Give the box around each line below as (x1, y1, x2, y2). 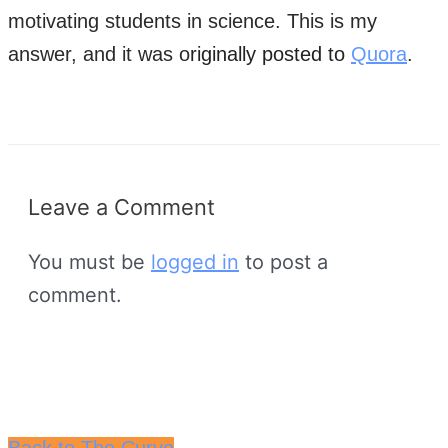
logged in (151, 250, 239, 275)
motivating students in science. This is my (8, 9, 377, 32)
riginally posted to (190, 42, 351, 65)
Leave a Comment (28, 193, 215, 220)
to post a (239, 250, 328, 275)
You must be (28, 250, 151, 275)
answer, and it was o (8, 42, 190, 65)
